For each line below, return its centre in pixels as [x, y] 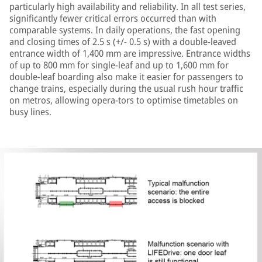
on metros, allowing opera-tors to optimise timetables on [124, 100]
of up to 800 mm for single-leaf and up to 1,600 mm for [119, 65]
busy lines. [30, 112]
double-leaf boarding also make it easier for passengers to [126, 77]
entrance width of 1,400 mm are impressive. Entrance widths [130, 53]
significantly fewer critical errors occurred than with [113, 18]
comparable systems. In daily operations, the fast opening [125, 30]
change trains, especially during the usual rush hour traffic [126, 88]
